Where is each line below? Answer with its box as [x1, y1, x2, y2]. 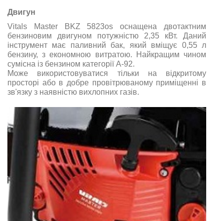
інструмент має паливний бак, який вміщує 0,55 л [7, 40, 206, 49]
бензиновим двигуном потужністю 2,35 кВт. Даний [7, 31, 206, 40]
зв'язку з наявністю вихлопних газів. [7, 87, 139, 96]
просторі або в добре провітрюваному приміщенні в [7, 78, 206, 87]
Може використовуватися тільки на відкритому [7, 69, 206, 77]
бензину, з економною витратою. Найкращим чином [7, 50, 206, 59]
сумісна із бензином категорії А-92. [7, 59, 135, 68]
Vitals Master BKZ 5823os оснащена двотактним [7, 22, 206, 31]
